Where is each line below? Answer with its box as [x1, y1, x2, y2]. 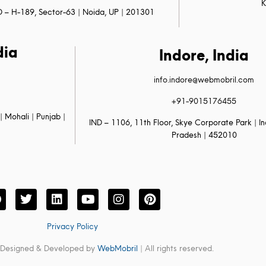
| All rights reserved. [138, 242, 214, 254]
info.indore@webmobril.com [154, 74, 255, 85]
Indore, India [159, 45, 249, 65]
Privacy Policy [47, 220, 98, 232]
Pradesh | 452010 [171, 129, 237, 140]
